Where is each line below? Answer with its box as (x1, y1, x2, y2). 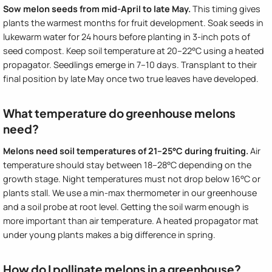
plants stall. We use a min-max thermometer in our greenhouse (3, 187, 257, 199)
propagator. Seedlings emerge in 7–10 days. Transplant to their (3, 59, 257, 71)
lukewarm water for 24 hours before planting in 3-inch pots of (3, 31, 250, 43)
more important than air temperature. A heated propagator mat (3, 215, 259, 227)
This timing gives (191, 3, 260, 15)
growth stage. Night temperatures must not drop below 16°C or (3, 173, 260, 185)
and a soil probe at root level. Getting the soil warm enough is (3, 201, 249, 213)
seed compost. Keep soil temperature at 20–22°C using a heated (3, 45, 264, 57)
